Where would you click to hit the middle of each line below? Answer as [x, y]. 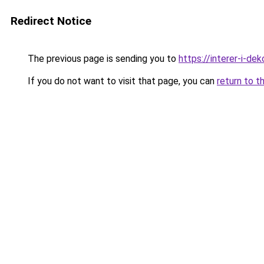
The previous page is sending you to [102, 59]
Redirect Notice [51, 21]
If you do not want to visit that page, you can [121, 81]
